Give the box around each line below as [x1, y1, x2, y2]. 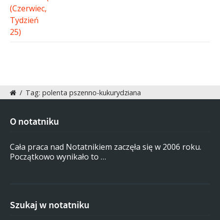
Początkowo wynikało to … [10, 151, 106, 163]
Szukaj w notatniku [10, 199, 89, 212]
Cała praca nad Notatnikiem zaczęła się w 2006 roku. [10, 141, 201, 153]
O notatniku [10, 115, 59, 129]
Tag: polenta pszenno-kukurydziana [26, 87, 141, 97]
